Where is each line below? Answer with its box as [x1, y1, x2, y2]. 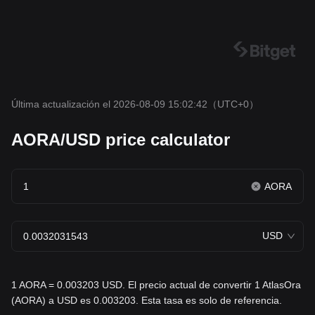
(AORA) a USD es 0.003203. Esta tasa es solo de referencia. [11, 295, 282, 306]
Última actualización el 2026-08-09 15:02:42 [11, 98, 207, 110]
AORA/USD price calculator [11, 130, 230, 149]
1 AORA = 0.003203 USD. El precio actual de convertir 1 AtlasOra [11, 279, 301, 290]
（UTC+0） [207, 98, 259, 110]
